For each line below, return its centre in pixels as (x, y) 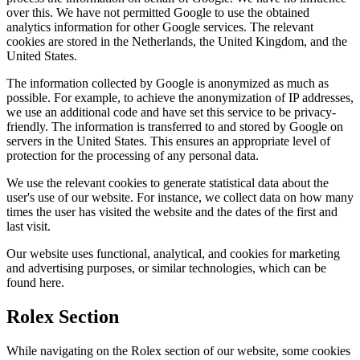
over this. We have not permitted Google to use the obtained (158, 13)
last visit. (29, 227)
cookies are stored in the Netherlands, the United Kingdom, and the (177, 42)
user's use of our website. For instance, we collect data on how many (180, 198)
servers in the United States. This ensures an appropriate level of (168, 141)
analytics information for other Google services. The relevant (160, 27)
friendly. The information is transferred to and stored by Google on (175, 127)
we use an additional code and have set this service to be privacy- (171, 112)
